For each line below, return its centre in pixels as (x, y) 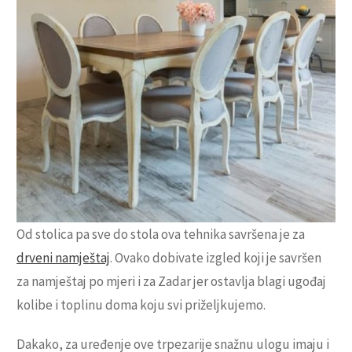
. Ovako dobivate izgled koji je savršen (216, 258)
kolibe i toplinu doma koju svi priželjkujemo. (141, 305)
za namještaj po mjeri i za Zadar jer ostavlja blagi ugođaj (171, 282)
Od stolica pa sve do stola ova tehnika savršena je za (161, 235)
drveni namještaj (63, 258)
